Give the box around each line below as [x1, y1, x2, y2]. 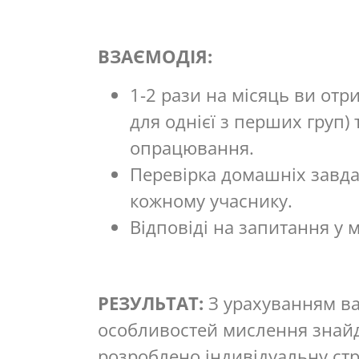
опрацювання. [130, 135, 254, 159]
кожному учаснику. [130, 188, 292, 212]
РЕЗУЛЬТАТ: [98, 290, 204, 315]
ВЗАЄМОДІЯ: [98, 44, 212, 69]
